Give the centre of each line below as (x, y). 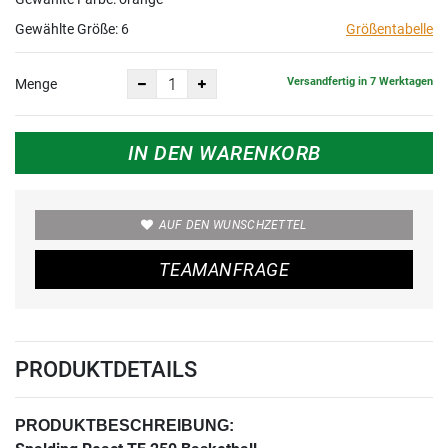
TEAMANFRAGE (224, 270)
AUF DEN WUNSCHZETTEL (232, 225)
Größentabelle (389, 29)
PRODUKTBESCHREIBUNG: (124, 426)
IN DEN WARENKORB (224, 153)
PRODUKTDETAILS (106, 370)
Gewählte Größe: (68, 29)
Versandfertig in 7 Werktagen (360, 81)
